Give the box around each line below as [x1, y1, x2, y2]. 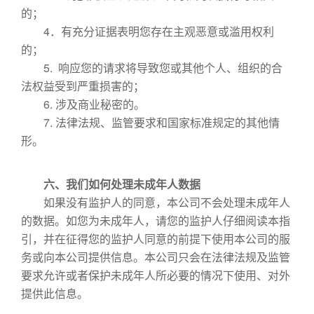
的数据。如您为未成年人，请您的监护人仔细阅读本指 [21, 212, 290, 228]
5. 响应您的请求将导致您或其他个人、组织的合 [21, 60, 282, 76]
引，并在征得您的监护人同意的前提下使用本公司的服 [21, 231, 290, 247]
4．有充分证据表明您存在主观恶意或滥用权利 [21, 23, 274, 39]
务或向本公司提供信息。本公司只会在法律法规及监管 [21, 249, 290, 265]
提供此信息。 [21, 285, 88, 301]
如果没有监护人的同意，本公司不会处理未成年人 [21, 194, 290, 210]
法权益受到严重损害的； [21, 78, 144, 94]
